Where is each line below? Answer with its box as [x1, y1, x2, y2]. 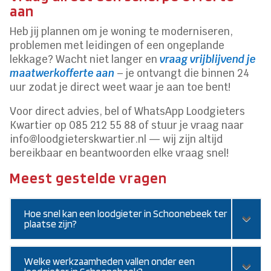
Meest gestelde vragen [10, 168, 168, 187]
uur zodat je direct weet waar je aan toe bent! [10, 80, 231, 94]
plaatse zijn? [24, 217, 77, 230]
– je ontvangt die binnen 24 [114, 66, 250, 80]
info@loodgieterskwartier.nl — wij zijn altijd [10, 132, 223, 146]
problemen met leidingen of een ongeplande [10, 38, 225, 52]
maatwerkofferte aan [10, 66, 115, 80]
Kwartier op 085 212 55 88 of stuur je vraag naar [10, 118, 244, 132]
